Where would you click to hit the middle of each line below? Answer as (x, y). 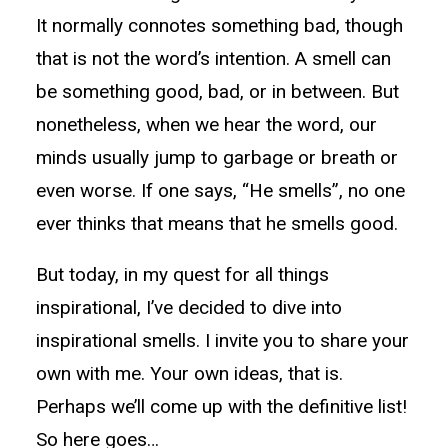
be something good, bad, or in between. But (217, 91)
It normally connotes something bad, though (219, 25)
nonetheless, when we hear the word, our (206, 124)
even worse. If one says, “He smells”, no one (220, 190)
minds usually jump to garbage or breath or (217, 157)
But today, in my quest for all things (182, 274)
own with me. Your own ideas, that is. (189, 373)
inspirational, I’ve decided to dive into (189, 307)
